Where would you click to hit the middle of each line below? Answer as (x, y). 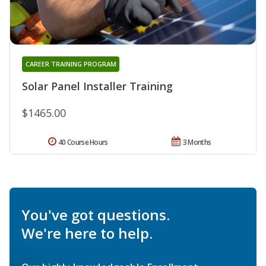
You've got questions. (96, 214)
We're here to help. (87, 233)
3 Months (197, 142)
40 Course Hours (83, 142)
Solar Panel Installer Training (97, 86)
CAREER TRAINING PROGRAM (71, 64)
